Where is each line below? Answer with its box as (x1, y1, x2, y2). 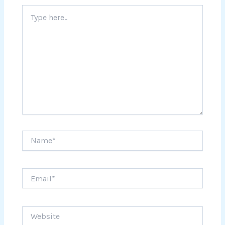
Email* (22, 168, 44, 177)
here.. (22, 15, 40, 24)
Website (22, 206, 49, 215)
